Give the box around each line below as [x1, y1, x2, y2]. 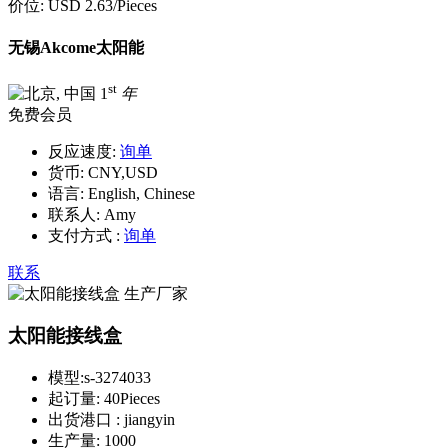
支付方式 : [48, 226, 120, 244]
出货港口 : [48, 410, 124, 428]
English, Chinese [84, 184, 195, 202]
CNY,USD [84, 163, 158, 181]
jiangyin [124, 410, 175, 428]
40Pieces [104, 389, 160, 407]
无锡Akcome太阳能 [8, 38, 144, 56]
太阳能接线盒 [8, 325, 122, 347]
